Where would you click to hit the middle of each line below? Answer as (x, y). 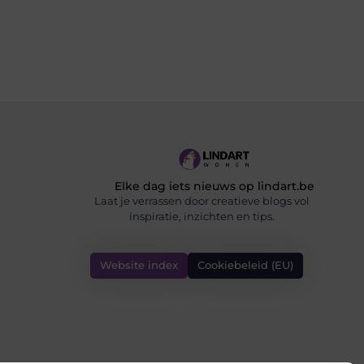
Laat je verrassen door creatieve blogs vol (201, 201)
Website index (139, 265)
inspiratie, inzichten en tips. (201, 217)
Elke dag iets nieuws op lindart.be (214, 186)
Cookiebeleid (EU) (245, 265)
